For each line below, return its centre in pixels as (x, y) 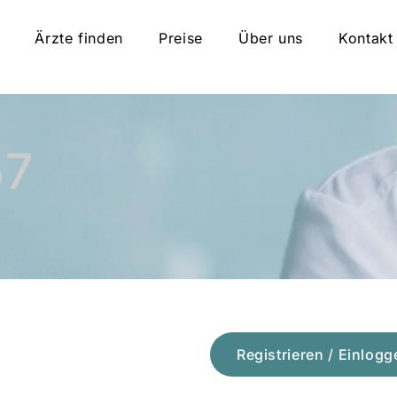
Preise (181, 38)
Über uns (271, 38)
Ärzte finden (79, 38)
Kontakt (366, 38)
